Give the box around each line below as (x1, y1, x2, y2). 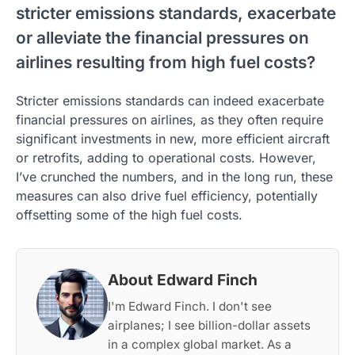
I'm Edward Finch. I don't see (108, 299, 272, 315)
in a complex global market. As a (108, 337, 292, 353)
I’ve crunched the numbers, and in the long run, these (16, 169, 333, 185)
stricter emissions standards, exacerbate (16, 3, 336, 24)
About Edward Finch (108, 270, 258, 290)
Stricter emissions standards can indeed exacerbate (16, 93, 324, 109)
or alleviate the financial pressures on (16, 28, 309, 48)
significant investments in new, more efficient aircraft (16, 131, 330, 147)
